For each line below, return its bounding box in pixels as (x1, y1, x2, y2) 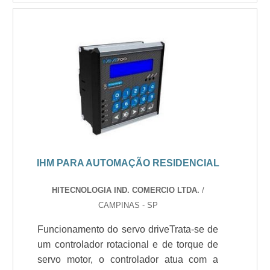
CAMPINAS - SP (98, 201, 158, 210)
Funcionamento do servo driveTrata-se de (37, 224, 219, 234)
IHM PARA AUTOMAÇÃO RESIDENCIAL (36, 158, 219, 168)
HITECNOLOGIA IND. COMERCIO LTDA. (51, 186, 199, 195)
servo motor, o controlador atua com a (37, 254, 219, 265)
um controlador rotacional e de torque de (37, 239, 219, 250)
